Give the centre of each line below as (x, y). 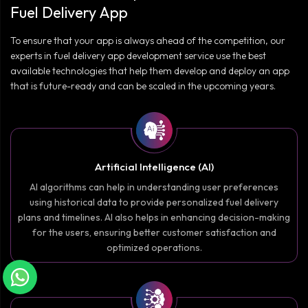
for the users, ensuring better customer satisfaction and (154, 233)
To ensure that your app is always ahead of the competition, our (148, 41)
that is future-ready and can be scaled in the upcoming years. (143, 86)
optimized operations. (154, 248)
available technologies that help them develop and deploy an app (150, 71)
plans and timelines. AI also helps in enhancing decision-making (154, 218)
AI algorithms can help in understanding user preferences (154, 187)
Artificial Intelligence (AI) (154, 167)
